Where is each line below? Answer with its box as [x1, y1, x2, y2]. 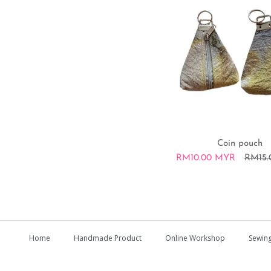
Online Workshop [165, 233, 225, 243]
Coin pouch [217, 139, 263, 148]
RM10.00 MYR [176, 154, 235, 163]
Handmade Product [73, 233, 142, 243]
